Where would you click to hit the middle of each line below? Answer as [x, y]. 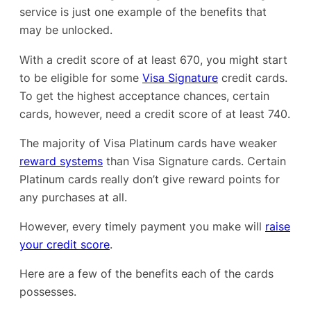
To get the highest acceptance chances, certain [144, 95]
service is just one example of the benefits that [143, 12]
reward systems [61, 161]
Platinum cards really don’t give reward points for [150, 179]
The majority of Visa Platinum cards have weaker [148, 143]
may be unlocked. [66, 30]
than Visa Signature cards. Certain [194, 161]
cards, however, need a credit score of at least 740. [155, 114]
